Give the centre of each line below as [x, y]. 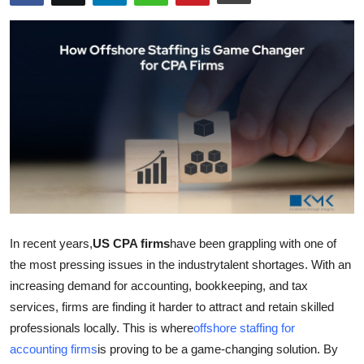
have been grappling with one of [253, 243]
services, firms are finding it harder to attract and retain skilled [172, 306]
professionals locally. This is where [102, 327]
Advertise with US [68, 139]
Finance [36, 219]
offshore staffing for [244, 327]
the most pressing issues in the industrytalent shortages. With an [180, 264]
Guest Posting [55, 59]
